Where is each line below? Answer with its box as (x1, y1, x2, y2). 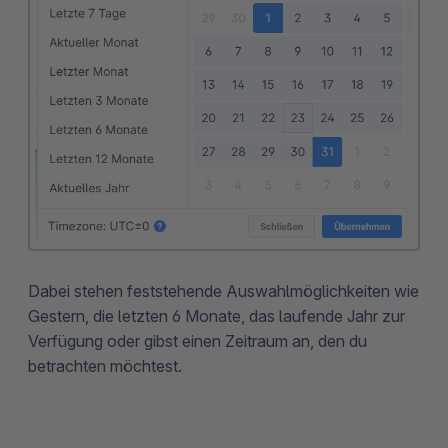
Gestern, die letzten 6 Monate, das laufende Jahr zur (28, 305, 405, 326)
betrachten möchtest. (28, 355, 182, 376)
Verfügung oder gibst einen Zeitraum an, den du (28, 330, 367, 351)
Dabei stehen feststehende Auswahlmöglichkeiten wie (28, 280, 419, 301)
